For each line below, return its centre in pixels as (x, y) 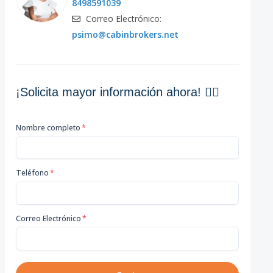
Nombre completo (48, 127)
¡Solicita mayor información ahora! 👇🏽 (118, 92)
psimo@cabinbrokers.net (126, 34)
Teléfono (33, 173)
